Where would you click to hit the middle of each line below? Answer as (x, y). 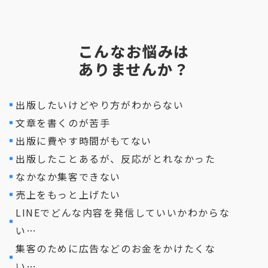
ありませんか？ (134, 68)
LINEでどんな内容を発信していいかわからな (123, 212)
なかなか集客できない (68, 176)
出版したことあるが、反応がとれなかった (116, 158)
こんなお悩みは (134, 51)
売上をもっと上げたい (68, 194)
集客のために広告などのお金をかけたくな (116, 248)
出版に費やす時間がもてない (84, 140)
